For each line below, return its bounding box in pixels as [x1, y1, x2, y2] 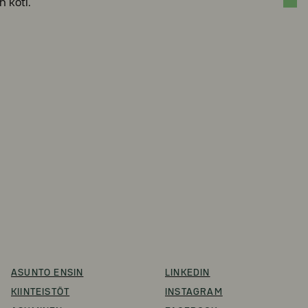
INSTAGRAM [165, 288, 223, 296]
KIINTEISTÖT [11, 288, 70, 296]
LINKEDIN [165, 269, 210, 277]
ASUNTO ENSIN [11, 269, 84, 277]
